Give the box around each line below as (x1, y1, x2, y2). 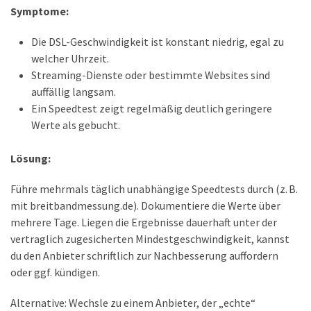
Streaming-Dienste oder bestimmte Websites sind (31, 67, 270, 82)
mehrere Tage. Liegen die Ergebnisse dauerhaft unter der (10, 215, 277, 229)
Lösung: (10, 151, 51, 165)
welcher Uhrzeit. (31, 51, 109, 65)
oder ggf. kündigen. (10, 264, 100, 279)
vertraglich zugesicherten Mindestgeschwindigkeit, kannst (10, 231, 289, 246)
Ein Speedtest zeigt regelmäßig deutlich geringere (31, 101, 272, 115)
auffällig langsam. (31, 84, 116, 99)
